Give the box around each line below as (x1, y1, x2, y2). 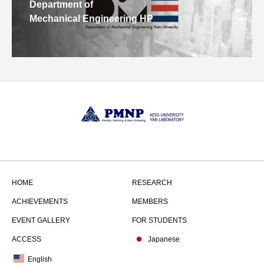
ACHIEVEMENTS (12, 197, 68, 206)
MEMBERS (132, 197, 168, 206)
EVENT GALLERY (12, 216, 70, 225)
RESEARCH (132, 179, 172, 187)
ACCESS (12, 235, 41, 244)
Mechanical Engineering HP (29, 13, 153, 24)
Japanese (148, 235, 180, 244)
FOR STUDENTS (132, 216, 187, 225)
